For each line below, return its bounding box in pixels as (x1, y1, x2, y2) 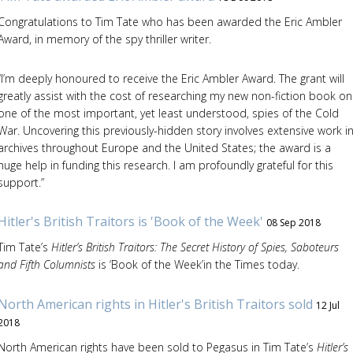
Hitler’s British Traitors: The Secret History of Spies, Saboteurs (50, 240, 339, 255)
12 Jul (315, 298, 340, 312)
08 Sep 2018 (266, 216, 321, 229)
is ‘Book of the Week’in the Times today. (95, 257, 299, 272)
